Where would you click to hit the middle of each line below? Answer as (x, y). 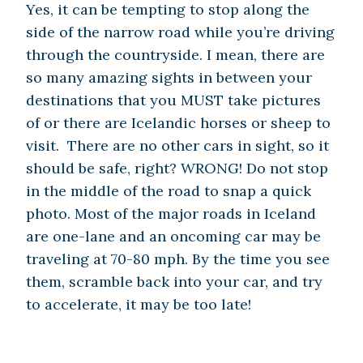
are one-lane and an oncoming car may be (173, 237)
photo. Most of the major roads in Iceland (171, 214)
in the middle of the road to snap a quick (169, 191)
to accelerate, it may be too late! (141, 305)
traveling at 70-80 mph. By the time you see (178, 259)
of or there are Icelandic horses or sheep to (178, 123)
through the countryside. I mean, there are (175, 55)
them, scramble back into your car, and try (174, 282)
